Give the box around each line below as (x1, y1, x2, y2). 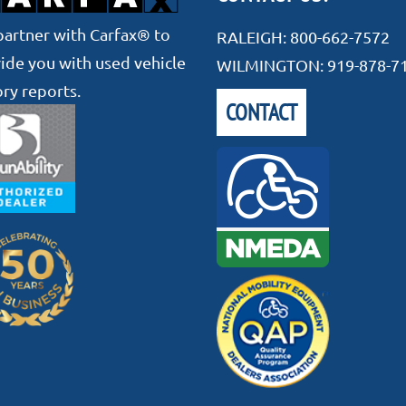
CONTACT (226, 97, 297, 127)
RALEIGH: (217, 26, 290, 46)
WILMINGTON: (217, 54, 327, 74)
